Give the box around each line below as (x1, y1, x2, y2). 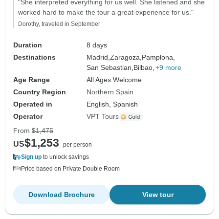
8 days (87, 41, 108, 49)
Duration (13, 41, 42, 49)
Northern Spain (87, 88, 134, 96)
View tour (142, 191, 174, 199)
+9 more (155, 64, 182, 72)
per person (63, 141, 92, 149)
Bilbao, (133, 64, 155, 72)
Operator (13, 112, 43, 121)
